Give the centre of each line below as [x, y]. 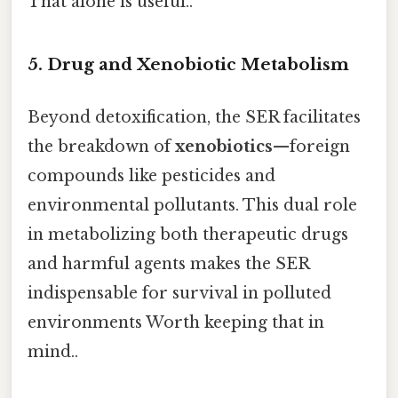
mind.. [53, 351]
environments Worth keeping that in [176, 322]
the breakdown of [101, 146]
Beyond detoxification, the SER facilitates [194, 117]
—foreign [311, 146]
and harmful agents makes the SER [168, 263]
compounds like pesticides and [151, 175]
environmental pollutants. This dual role [192, 205]
